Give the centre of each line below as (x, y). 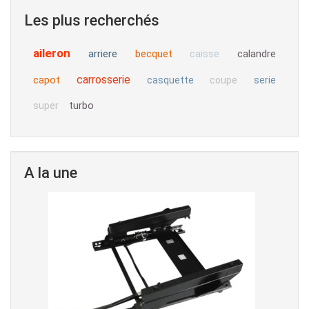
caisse (205, 53)
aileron (52, 53)
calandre (257, 53)
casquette (170, 80)
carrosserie (103, 79)
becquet (153, 53)
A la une (51, 172)
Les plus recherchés (92, 20)
